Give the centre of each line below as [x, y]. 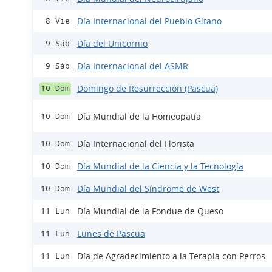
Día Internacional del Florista [136, 144]
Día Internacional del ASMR [133, 66]
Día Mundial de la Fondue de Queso [150, 211]
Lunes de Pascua [111, 234]
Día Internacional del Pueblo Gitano [149, 21]
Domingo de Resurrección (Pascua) [148, 89]
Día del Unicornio [112, 44]
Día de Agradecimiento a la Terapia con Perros [171, 256]
